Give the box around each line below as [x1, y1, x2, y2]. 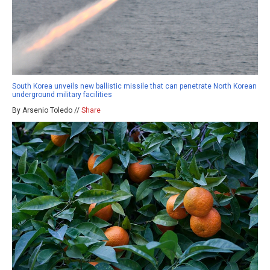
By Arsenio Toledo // [12, 106, 81, 115]
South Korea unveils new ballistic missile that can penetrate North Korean [12, 82, 257, 91]
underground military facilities [12, 90, 112, 99]
